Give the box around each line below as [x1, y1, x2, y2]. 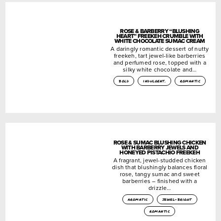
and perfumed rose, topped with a [113, 58, 206, 67]
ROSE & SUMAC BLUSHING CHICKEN [113, 138, 206, 147]
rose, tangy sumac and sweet [119, 169, 200, 178]
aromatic [127, 196, 148, 202]
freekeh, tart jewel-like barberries [114, 51, 206, 60]
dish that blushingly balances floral [112, 162, 208, 171]
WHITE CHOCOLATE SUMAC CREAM [114, 36, 205, 45]
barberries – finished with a [122, 176, 197, 185]
